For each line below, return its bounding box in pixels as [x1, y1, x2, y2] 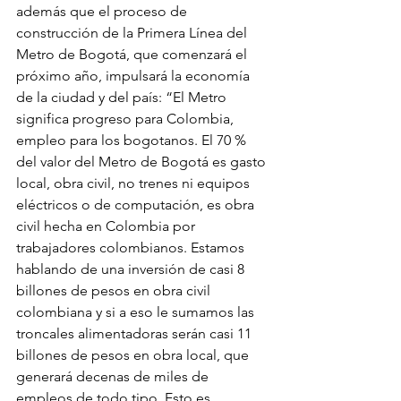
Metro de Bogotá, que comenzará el [16, 46, 251, 64]
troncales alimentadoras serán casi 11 [16, 325, 255, 343]
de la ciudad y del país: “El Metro [16, 89, 230, 107]
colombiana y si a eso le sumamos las [16, 303, 258, 321]
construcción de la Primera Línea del [16, 24, 251, 42]
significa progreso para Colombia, [16, 110, 237, 128]
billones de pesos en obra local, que [16, 346, 252, 364]
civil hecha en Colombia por [16, 218, 199, 235]
